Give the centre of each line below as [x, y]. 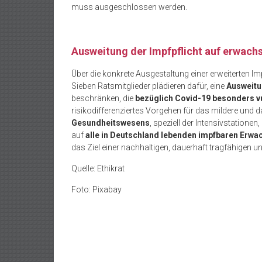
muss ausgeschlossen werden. [129, 7]
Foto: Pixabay [96, 189]
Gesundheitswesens [111, 123]
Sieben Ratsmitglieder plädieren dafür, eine [149, 86]
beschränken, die [103, 98]
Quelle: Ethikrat [98, 168]
